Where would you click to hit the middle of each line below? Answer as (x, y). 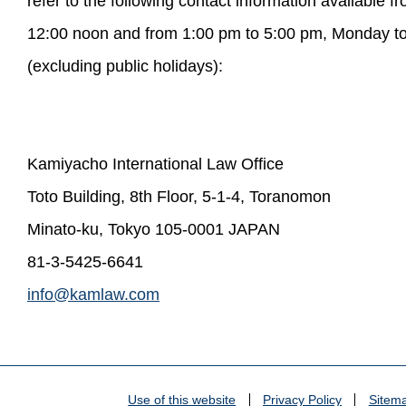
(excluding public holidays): (125, 66)
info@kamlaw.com (93, 294)
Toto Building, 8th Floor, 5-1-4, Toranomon (179, 196)
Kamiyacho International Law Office (155, 164)
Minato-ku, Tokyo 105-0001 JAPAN (154, 229)
